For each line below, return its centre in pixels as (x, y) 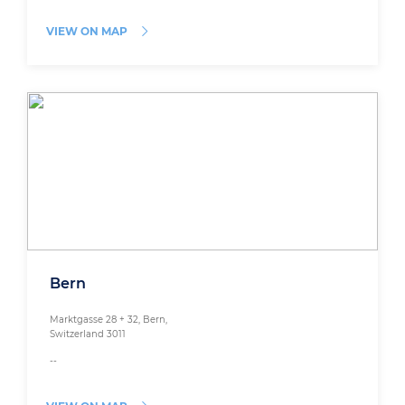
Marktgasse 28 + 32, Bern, (108, 320)
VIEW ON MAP (87, 32)
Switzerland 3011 (88, 334)
